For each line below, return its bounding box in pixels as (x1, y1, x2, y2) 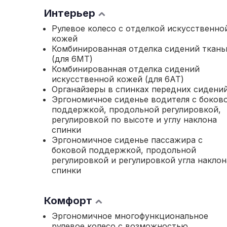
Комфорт (44, 195, 92, 207)
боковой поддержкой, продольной (52, 145, 196, 155)
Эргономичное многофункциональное (52, 211, 208, 221)
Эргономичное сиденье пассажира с (52, 135, 203, 145)
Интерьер (44, 7, 95, 19)
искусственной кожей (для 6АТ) (52, 74, 184, 84)
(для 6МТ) (52, 54, 93, 64)
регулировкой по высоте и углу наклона (52, 115, 217, 125)
